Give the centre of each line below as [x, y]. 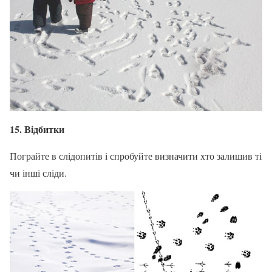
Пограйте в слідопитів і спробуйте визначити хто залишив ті [136, 155]
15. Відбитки [37, 129]
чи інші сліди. [38, 172]
